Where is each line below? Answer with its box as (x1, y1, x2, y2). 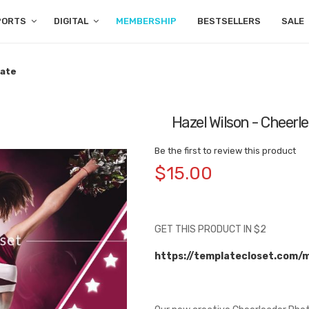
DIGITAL (53, 16, 88, 26)
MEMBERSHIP (115, 16, 177, 26)
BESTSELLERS (197, 16, 261, 26)
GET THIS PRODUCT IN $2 (154, 223, 266, 235)
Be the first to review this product (154, 146, 296, 156)
